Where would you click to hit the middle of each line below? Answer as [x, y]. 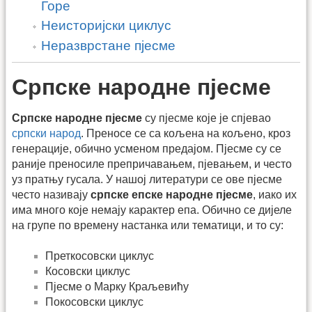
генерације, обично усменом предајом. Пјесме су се [147, 148]
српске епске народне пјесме [172, 194]
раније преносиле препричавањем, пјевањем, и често [152, 164]
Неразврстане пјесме [109, 45]
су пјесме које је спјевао [206, 118]
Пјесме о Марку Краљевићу [117, 286]
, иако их [275, 194]
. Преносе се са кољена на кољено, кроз [186, 133]
